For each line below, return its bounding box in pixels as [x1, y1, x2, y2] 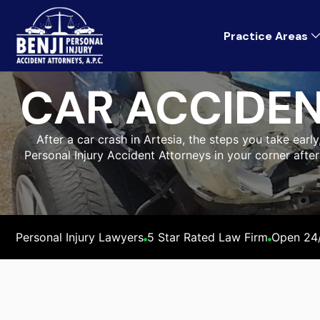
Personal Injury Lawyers [16, 230, 144, 244]
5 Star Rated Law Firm [147, 230, 268, 244]
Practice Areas [224, 28, 308, 44]
